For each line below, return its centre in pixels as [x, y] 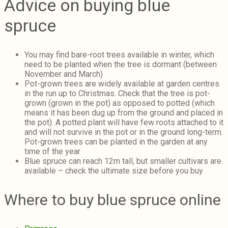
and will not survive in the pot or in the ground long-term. [124, 132]
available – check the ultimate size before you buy [114, 171]
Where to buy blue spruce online [112, 200]
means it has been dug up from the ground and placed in [124, 113]
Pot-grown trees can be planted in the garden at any [116, 142]
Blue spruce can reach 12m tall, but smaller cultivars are [123, 161]
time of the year [52, 152]
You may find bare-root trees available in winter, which [119, 55]
